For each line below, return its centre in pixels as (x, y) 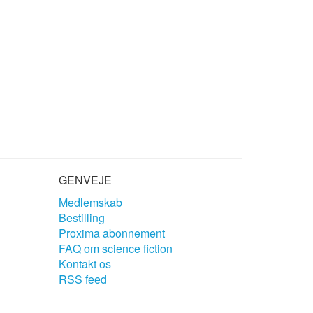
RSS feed (82, 279)
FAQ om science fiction (115, 248)
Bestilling (81, 217)
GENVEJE (85, 180)
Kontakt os (85, 263)
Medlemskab (90, 202)
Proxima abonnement (111, 233)
